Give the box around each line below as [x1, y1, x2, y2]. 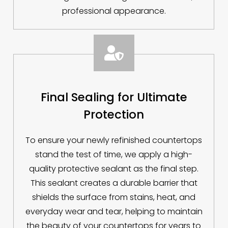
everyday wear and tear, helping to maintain [25, 206, 203, 218]
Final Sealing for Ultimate [41, 89, 187, 106]
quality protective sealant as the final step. [29, 163, 199, 175]
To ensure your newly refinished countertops [25, 134, 203, 147]
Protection [83, 106, 145, 123]
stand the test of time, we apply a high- [35, 149, 193, 161]
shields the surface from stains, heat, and [32, 191, 196, 204]
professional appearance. [62, 5, 166, 17]
